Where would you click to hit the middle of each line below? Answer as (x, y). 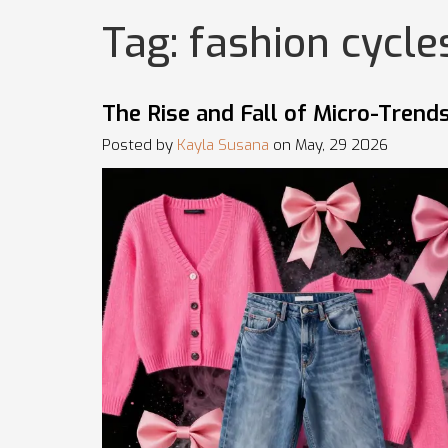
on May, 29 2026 (328, 145)
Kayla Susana (223, 145)
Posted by (139, 145)
